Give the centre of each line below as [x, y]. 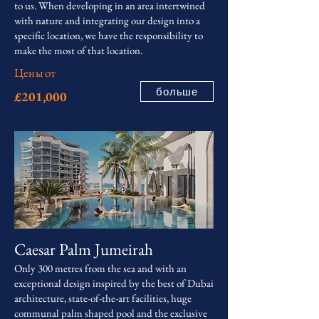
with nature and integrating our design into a [107, 20]
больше [177, 91]
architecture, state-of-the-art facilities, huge [103, 298]
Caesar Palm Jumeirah [84, 249]
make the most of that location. [78, 50]
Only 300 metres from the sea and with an [100, 268]
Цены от [35, 73]
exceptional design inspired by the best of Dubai [114, 283]
